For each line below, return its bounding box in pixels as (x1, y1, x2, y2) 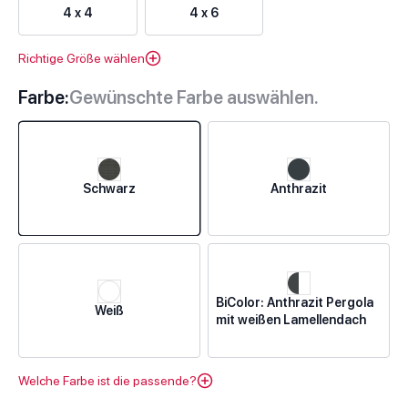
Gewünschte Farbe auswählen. (69, 86, 319, 108)
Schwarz (83, 181, 136, 197)
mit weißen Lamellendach (216, 311, 366, 327)
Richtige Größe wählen (18, 50, 145, 66)
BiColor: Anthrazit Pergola (216, 294, 373, 310)
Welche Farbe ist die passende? (18, 372, 197, 388)
